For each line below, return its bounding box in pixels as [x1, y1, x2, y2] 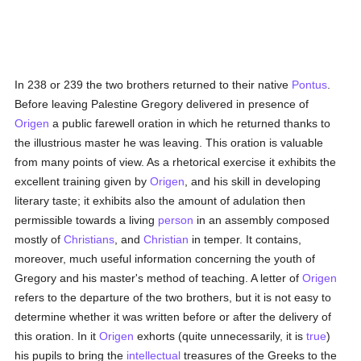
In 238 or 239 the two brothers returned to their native [15, 78, 293, 91]
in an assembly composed [193, 214, 330, 226]
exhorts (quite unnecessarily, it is [134, 330, 307, 342]
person [158, 214, 194, 226]
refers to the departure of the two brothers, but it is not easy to [15, 291, 332, 304]
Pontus [292, 78, 328, 91]
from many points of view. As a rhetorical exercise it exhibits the [15, 156, 337, 168]
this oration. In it [15, 330, 100, 342]
